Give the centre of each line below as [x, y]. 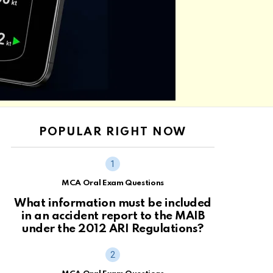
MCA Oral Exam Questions [113, 183]
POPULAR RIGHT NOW [113, 132]
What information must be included [113, 204]
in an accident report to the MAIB [113, 216]
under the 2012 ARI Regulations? [113, 229]
